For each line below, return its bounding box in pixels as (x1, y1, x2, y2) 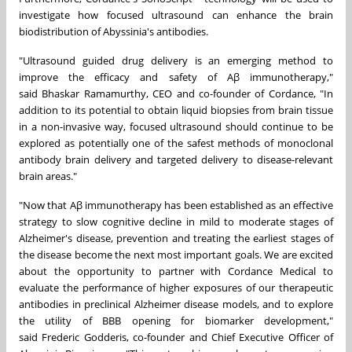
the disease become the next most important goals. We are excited (19, 247, 333, 262)
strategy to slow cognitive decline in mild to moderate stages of (19, 214, 333, 229)
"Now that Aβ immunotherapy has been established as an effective (19, 198, 333, 213)
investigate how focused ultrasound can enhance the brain (19, 8, 333, 23)
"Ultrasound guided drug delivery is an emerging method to (19, 53, 333, 68)
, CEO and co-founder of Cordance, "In (145, 86, 333, 101)
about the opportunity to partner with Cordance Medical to (19, 264, 333, 279)
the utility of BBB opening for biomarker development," (19, 313, 333, 328)
